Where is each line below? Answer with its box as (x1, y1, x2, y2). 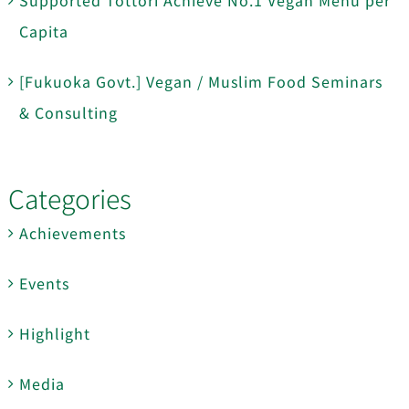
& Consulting (18, 100, 118, 123)
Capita (18, 19, 68, 42)
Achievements (18, 221, 126, 244)
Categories (7, 178, 131, 216)
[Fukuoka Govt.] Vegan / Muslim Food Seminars (18, 69, 383, 92)
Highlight (18, 321, 90, 344)
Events (18, 271, 69, 294)
